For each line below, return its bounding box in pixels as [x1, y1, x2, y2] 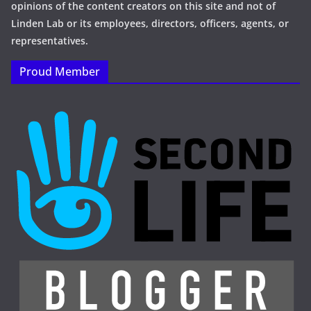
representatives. [11, 34, 88, 47]
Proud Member [19, 64, 100, 79]
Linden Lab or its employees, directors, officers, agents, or [11, 17, 289, 30]
